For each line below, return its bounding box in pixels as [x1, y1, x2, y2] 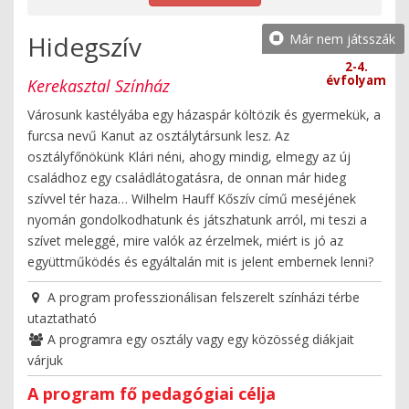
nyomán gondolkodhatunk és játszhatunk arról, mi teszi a [27, 210, 367, 228]
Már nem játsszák [286, 30, 395, 48]
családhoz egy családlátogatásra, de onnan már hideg [27, 168, 346, 186]
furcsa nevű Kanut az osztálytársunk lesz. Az [27, 126, 289, 144]
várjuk [27, 351, 63, 369]
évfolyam [326, 72, 386, 89]
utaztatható [27, 309, 97, 327]
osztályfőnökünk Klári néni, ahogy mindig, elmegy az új [27, 147, 351, 165]
